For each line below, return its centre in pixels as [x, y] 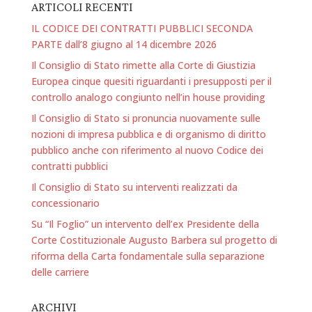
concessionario [65, 203]
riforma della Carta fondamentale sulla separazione [148, 256]
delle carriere [60, 272]
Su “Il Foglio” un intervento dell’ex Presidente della [145, 224]
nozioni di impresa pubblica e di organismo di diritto [148, 134]
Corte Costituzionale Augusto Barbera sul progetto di [154, 240]
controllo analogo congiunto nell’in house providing [148, 97]
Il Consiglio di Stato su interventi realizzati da [134, 187]
